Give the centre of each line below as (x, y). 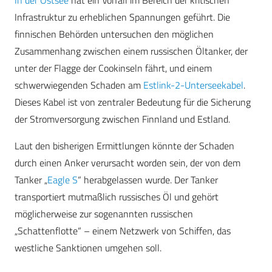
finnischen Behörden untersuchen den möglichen (114, 34)
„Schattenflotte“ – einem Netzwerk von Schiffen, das (123, 231)
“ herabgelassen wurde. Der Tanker (148, 180)
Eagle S (63, 180)
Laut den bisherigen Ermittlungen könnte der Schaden (124, 146)
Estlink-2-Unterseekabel (193, 85)
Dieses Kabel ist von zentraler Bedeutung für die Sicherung (133, 102)
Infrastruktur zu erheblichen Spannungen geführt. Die (122, 17)
